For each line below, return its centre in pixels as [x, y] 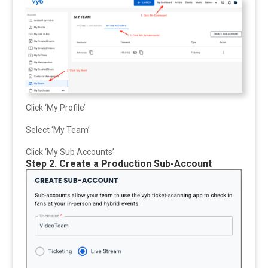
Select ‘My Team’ [57, 130]
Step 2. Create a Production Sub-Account [118, 164]
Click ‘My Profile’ [55, 108]
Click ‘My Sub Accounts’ [70, 152]
